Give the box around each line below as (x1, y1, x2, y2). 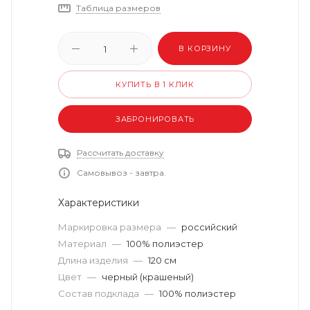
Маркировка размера (58, 221, 163, 232)
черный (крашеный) (102, 271, 194, 282)
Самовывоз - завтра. (77, 167, 166, 178)
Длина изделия (58, 255, 130, 266)
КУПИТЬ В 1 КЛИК (116, 80, 194, 89)
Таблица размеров (76, 3, 161, 13)
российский (181, 221, 237, 232)
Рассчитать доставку (77, 147, 164, 158)
